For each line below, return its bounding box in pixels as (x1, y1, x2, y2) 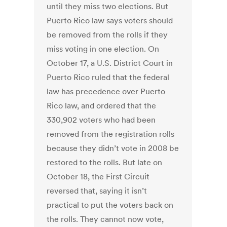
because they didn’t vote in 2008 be (47, 143, 179, 154)
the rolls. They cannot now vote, (47, 214, 164, 224)
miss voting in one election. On (47, 44, 160, 54)
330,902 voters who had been (47, 115, 156, 125)
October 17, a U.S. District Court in (47, 58, 173, 68)
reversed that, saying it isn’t (47, 185, 147, 196)
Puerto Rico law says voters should (47, 15, 173, 26)
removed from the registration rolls (47, 129, 175, 139)
